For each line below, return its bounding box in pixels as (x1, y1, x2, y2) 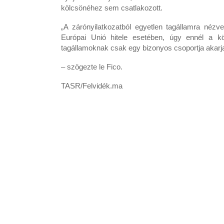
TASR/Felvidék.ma (61, 81, 122, 90)
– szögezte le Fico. (61, 62, 122, 71)
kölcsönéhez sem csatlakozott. (61, 3, 162, 12)
